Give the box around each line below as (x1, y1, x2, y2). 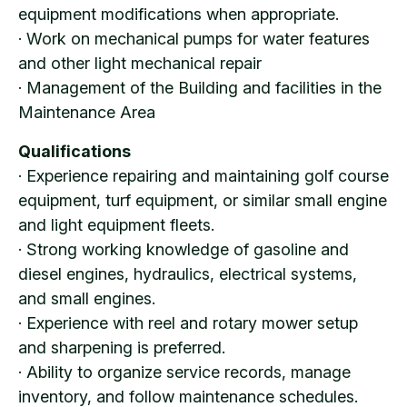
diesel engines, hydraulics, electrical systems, (18, 263, 357, 283)
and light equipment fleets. (18, 214, 214, 234)
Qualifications (18, 141, 131, 161)
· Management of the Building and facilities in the (18, 77, 382, 97)
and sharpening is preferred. (18, 337, 225, 357)
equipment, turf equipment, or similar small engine (18, 190, 387, 210)
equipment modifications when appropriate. (18, 4, 339, 24)
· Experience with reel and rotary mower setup (18, 313, 358, 333)
